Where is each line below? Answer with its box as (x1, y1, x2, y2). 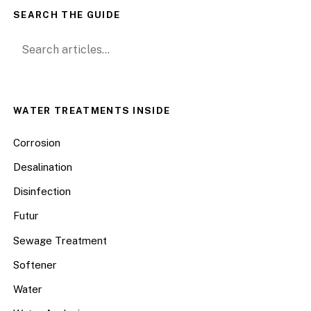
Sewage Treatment (13, 234, 108, 246)
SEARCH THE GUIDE (13, 9, 121, 20)
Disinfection (13, 185, 72, 198)
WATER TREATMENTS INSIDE (13, 106, 171, 117)
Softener (13, 258, 58, 271)
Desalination (13, 160, 73, 173)
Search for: (12, 35, 72, 49)
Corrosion (13, 136, 61, 149)
